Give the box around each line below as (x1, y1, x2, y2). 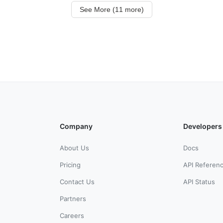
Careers (60, 211, 84, 220)
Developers (183, 121, 222, 130)
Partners (60, 194, 86, 203)
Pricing (60, 160, 81, 169)
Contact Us (60, 177, 95, 186)
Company (60, 121, 93, 130)
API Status (183, 177, 215, 186)
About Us (60, 143, 89, 152)
